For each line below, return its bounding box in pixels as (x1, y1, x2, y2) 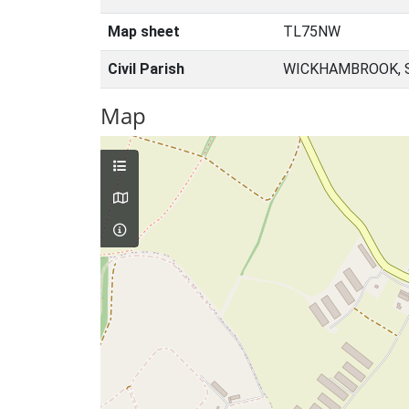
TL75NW (283, 23, 341, 40)
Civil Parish (108, 60, 184, 78)
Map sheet (108, 23, 180, 40)
